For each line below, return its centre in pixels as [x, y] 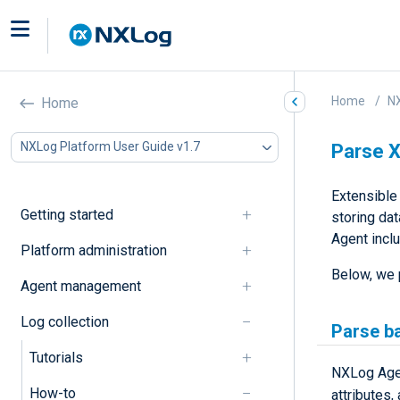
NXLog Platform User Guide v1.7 [110, 147]
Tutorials [56, 357]
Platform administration [93, 250]
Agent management [80, 286]
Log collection [64, 321]
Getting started [67, 214]
